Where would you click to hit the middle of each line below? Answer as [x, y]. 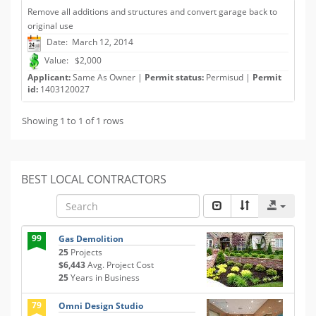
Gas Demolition [91, 239]
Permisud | [228, 77]
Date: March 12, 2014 [89, 42]
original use [50, 26]
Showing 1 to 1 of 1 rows [73, 121]
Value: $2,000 [73, 61]
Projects [85, 252]
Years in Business [104, 278]
